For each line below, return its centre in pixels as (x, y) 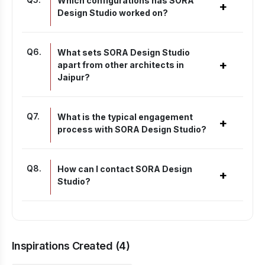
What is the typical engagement (125, 117)
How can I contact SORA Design (125, 169)
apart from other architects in (121, 65)
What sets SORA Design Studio (124, 52)
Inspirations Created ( (66, 246)
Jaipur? (74, 77)
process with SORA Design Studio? (132, 129)
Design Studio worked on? (113, 13)
